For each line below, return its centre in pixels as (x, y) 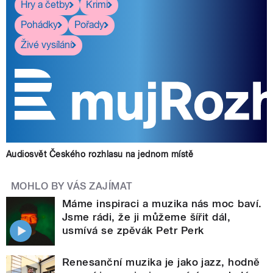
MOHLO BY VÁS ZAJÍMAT (72, 186)
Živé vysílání (46, 45)
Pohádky (39, 25)
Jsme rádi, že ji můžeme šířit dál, (147, 217)
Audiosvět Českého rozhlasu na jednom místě (100, 154)
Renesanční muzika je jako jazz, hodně (161, 262)
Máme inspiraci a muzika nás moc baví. (162, 203)
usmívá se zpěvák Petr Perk (133, 230)
